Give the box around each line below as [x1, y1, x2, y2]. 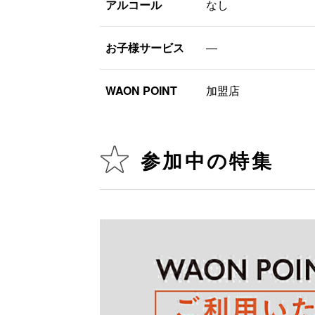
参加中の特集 [140, 150, 274, 173]
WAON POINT [105, 82, 177, 98]
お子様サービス [105, 39, 184, 56]
